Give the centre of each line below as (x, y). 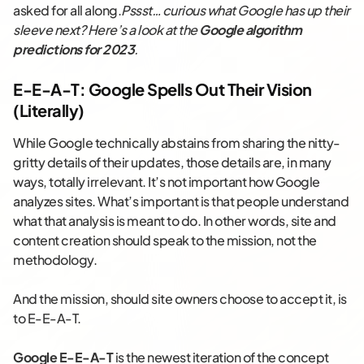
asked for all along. (67, 11)
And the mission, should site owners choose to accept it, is (180, 299)
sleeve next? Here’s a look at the (106, 30)
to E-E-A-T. (47, 318)
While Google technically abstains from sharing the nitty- (177, 143)
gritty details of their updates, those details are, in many (172, 162)
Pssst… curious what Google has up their (236, 11)
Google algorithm (250, 30)
